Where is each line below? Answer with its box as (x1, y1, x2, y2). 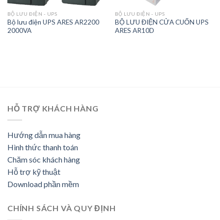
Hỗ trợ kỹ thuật (7, 167, 60, 177)
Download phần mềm (7, 179, 79, 189)
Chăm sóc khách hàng (7, 155, 80, 165)
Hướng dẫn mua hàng (7, 130, 81, 140)
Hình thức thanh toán (7, 142, 78, 152)
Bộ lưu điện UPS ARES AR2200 (7, 18, 99, 26)
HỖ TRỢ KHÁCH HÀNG (7, 103, 99, 113)
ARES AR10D (114, 26, 154, 34)
